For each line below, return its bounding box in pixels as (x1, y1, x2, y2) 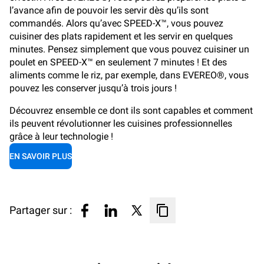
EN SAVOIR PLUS (9, 151, 72, 161)
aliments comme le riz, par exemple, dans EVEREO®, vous (9, 70, 249, 81)
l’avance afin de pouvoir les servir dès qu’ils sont (9, 5, 209, 16)
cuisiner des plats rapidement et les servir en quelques (9, 31, 233, 42)
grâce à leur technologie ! (9, 131, 113, 142)
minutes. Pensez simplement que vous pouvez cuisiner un (9, 44, 249, 55)
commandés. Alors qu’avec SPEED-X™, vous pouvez (9, 18, 223, 29)
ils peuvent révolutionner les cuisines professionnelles (9, 118, 232, 129)
